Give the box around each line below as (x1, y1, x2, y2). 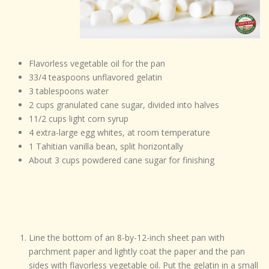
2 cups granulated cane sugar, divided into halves (28, 99, 219, 111)
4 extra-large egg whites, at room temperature (28, 127, 210, 139)
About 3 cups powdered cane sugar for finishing (28, 154, 214, 166)
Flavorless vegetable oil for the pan (28, 58, 165, 70)
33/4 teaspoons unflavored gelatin (28, 71, 162, 83)
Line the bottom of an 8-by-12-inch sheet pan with (28, 232, 225, 244)
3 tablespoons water (28, 85, 109, 97)
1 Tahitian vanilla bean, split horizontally (28, 141, 183, 153)
